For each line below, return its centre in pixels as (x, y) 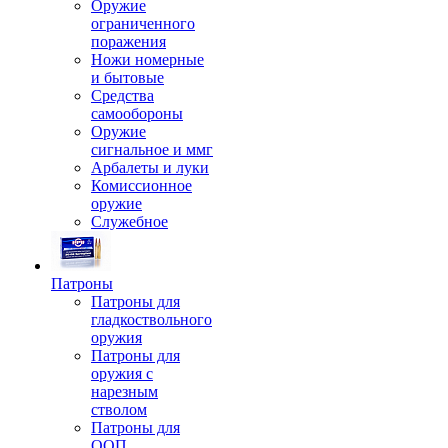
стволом (119, 409)
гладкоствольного (151, 319)
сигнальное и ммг (152, 149)
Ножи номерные (147, 59)
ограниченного (143, 23)
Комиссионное (141, 185)
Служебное (129, 221)
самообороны (137, 113)
